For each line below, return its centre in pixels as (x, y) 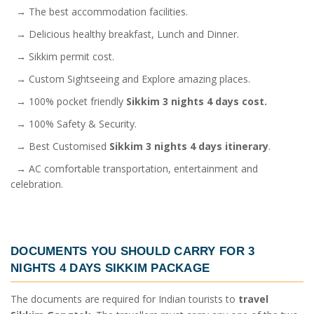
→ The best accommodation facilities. (99, 11)
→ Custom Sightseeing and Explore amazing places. (130, 78)
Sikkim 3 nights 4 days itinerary (189, 146)
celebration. (37, 184)
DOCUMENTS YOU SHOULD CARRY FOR (130, 251)
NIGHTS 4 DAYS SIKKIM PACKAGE (110, 267)
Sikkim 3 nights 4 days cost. (197, 101)
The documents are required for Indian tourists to (124, 299)
